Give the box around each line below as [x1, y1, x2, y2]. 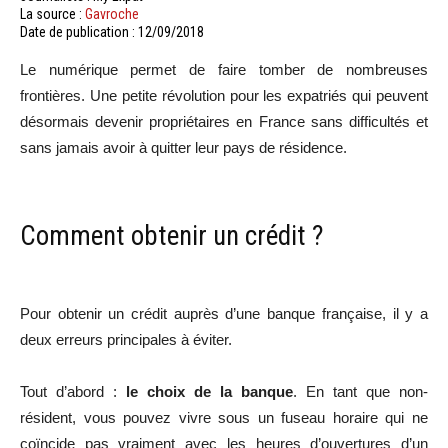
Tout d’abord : [20, 383, 126, 400]
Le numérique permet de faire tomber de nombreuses [20, 61, 428, 78]
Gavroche [85, 6, 139, 22]
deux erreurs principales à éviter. [20, 331, 232, 348]
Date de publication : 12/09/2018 [20, 24, 204, 40]
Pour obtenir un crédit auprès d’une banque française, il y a [20, 305, 428, 322]
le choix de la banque [126, 383, 293, 400]
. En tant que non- [293, 383, 428, 400]
